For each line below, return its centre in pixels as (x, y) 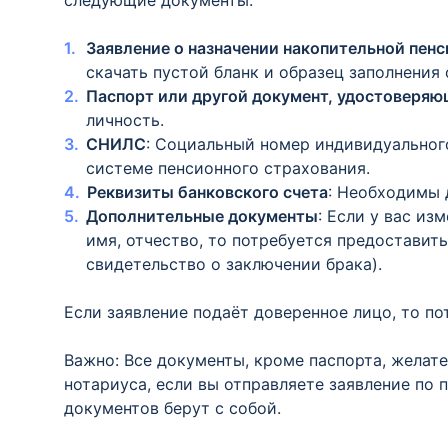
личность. (125, 120)
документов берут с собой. (172, 408)
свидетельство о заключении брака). (234, 264)
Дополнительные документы (202, 216)
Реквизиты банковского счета (207, 192)
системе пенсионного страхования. (228, 168)
